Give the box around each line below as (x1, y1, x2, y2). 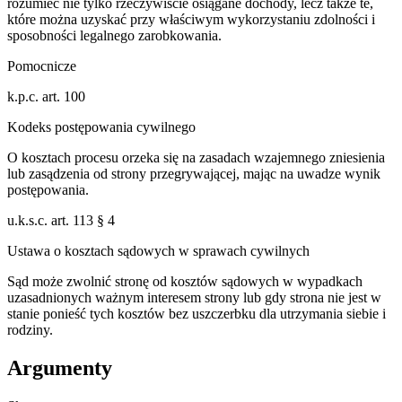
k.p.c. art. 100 (7, 89, 85, 105)
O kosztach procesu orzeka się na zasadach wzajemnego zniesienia (7, 150, 385, 166)
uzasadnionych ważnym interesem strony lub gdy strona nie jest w (7, 290, 381, 306)
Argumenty (7, 356, 112, 380)
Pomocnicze (7, 58, 76, 74)
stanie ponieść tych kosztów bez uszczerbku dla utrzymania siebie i (7, 306, 386, 322)
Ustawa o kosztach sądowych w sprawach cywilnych (7, 243, 310, 259)
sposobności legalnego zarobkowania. (7, 28, 222, 44)
